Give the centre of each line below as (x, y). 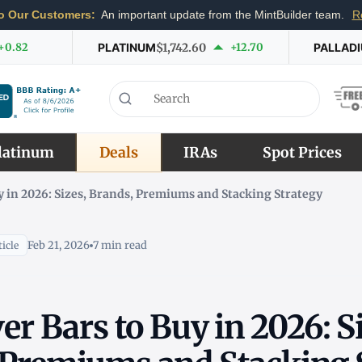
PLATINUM (126, 47)
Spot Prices (302, 152)
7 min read (120, 245)
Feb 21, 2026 (58, 245)
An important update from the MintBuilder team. (223, 15)
